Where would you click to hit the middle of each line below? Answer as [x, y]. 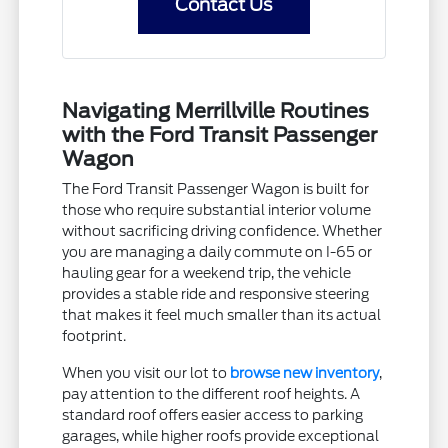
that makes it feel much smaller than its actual [222, 314]
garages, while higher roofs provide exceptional [221, 435]
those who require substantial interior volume [217, 209]
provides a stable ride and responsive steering [216, 293]
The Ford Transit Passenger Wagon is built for [216, 188]
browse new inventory [305, 372]
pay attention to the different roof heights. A [211, 393]
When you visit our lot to [146, 372]
